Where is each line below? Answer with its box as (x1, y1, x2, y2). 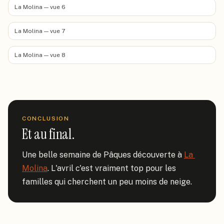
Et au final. (22, 125, 74, 143)
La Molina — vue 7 (14, 27, 65, 34)
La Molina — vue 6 (14, 3, 65, 10)
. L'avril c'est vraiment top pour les (47, 163, 176, 173)
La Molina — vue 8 (14, 51, 65, 58)
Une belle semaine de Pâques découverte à (22, 150, 184, 159)
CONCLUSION (22, 115, 69, 122)
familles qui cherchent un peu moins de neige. (22, 177, 192, 186)
